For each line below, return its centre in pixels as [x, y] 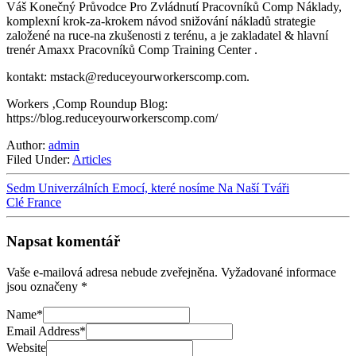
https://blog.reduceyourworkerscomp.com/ [112, 118]
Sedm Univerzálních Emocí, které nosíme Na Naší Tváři [148, 188]
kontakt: [28, 77]
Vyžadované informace [279, 272]
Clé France [34, 203]
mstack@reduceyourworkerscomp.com [148, 77]
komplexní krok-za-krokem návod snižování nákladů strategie [161, 21]
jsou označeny [44, 286]
